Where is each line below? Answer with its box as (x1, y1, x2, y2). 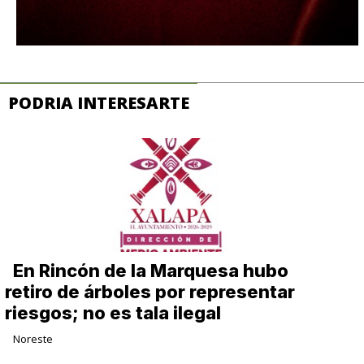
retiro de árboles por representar (5, 281, 296, 303)
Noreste (13, 331, 54, 347)
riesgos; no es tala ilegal (5, 302, 222, 324)
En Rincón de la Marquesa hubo (13, 260, 289, 282)
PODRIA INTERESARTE (8, 92, 189, 115)
